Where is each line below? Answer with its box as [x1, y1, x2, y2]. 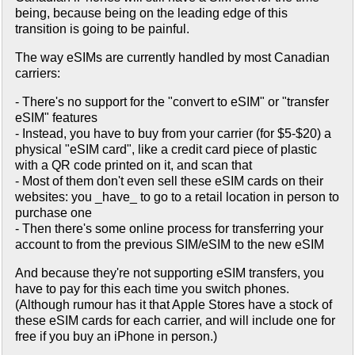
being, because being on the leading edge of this [15, 6, 288, 21]
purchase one [15, 206, 92, 220]
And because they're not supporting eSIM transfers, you [15, 266, 324, 281]
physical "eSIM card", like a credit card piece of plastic [15, 143, 317, 157]
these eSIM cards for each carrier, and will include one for [15, 314, 335, 328]
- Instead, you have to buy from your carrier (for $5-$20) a [15, 127, 331, 141]
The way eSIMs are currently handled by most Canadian [15, 51, 330, 65]
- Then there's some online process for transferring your [15, 222, 323, 236]
